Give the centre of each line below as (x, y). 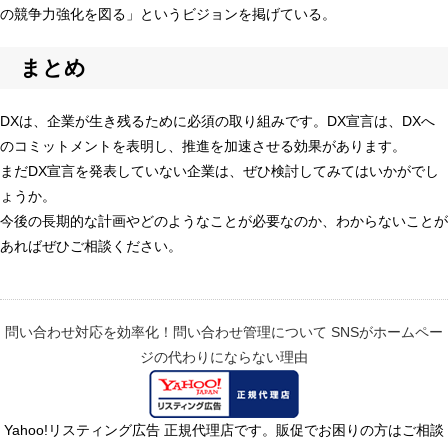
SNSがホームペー (387, 331)
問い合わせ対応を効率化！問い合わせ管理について (166, 331)
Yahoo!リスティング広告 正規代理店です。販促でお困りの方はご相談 (224, 429)
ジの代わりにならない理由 (224, 356)
